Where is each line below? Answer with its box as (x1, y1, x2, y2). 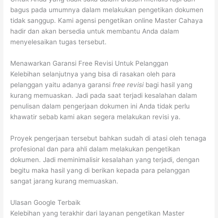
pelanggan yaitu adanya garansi (10, 80, 113, 89)
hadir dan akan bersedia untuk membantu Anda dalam (10, 27, 180, 35)
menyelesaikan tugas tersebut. (10, 37, 107, 46)
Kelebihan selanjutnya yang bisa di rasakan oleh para (10, 70, 176, 78)
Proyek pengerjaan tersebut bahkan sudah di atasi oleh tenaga (10, 134, 207, 142)
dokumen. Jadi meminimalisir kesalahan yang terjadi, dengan (10, 155, 200, 163)
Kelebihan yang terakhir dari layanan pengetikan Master (10, 209, 185, 217)
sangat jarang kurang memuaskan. (10, 177, 119, 185)
